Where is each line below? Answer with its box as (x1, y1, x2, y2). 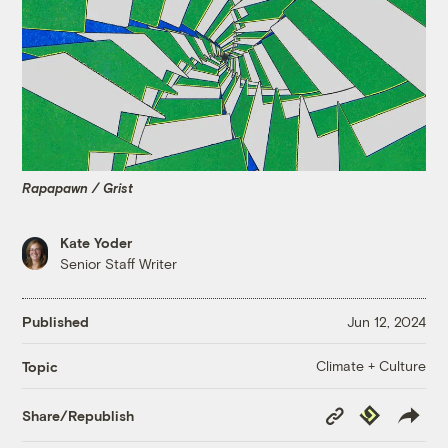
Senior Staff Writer (60, 255, 178, 273)
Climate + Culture (315, 357, 426, 375)
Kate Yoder (60, 234, 133, 252)
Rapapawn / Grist (22, 179, 134, 196)
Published (22, 312, 90, 330)
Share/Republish (22, 406, 135, 424)
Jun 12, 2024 (346, 312, 426, 330)
